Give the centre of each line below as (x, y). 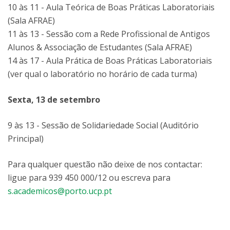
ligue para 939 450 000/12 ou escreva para (89, 178)
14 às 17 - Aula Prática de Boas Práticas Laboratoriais (110, 61)
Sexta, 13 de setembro (54, 100)
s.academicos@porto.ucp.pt (60, 191)
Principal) (26, 139)
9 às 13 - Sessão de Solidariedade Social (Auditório (103, 125)
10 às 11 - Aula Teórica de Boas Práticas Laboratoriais (111, 7)
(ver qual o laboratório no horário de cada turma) (102, 74)
